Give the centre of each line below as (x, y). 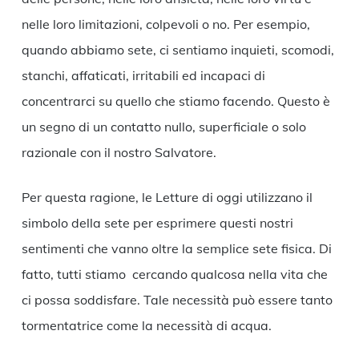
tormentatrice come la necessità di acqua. (148, 326)
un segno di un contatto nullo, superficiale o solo (163, 127)
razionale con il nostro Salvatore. (120, 153)
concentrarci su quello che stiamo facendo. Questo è (175, 101)
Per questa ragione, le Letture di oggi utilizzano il (167, 198)
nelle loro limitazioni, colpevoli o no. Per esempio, (165, 24)
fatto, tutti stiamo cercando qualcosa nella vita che (174, 274)
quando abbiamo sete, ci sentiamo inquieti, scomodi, (177, 50)
